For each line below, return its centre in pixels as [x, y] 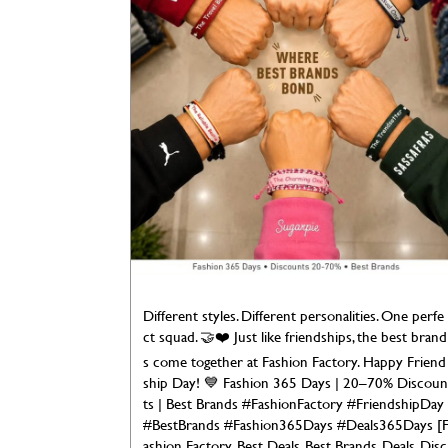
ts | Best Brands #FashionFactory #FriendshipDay [293, 403]
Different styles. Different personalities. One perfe [293, 315]
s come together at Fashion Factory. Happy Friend [294, 361]
